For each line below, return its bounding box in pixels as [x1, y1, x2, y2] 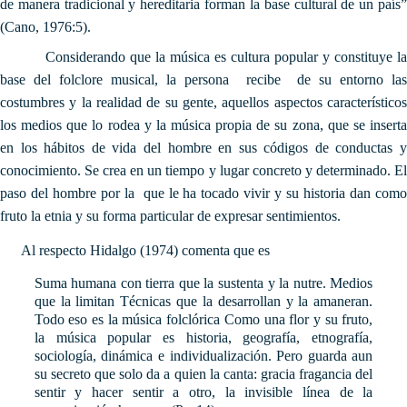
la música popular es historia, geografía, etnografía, [34, 329, 373, 345]
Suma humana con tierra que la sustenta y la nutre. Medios [34, 274, 373, 291]
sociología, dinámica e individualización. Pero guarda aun [34, 347, 373, 363]
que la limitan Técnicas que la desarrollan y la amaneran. [34, 293, 373, 309]
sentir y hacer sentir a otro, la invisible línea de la [34, 383, 373, 400]
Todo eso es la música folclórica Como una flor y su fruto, [34, 311, 373, 327]
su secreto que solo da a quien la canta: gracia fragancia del [34, 365, 373, 382]
